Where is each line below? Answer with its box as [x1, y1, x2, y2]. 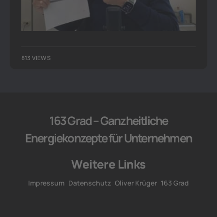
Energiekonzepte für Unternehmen [25, 130, 192, 146]
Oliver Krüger [115, 178, 157, 187]
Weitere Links [71, 156, 146, 172]
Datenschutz [68, 178, 111, 187]
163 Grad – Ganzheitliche [49, 112, 168, 128]
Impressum [28, 178, 64, 187]
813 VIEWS [21, 53, 51, 62]
